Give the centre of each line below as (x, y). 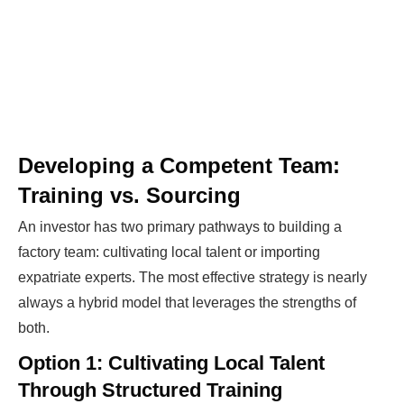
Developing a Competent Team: (179, 165)
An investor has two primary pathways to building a (180, 227)
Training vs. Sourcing (129, 195)
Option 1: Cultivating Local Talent (171, 363)
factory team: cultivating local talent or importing (169, 252)
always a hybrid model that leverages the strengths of (187, 303)
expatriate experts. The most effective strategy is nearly (193, 277)
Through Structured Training (150, 390)
